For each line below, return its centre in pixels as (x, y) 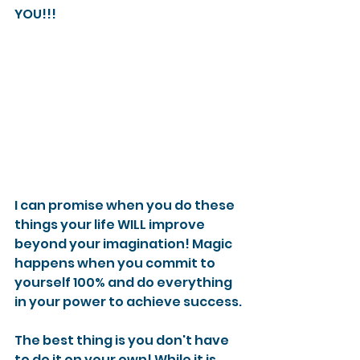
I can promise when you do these (126, 206)
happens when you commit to (116, 264)
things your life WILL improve (111, 225)
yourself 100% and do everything (125, 283)
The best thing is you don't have (123, 341)
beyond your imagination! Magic (125, 244)
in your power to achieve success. (128, 302)
